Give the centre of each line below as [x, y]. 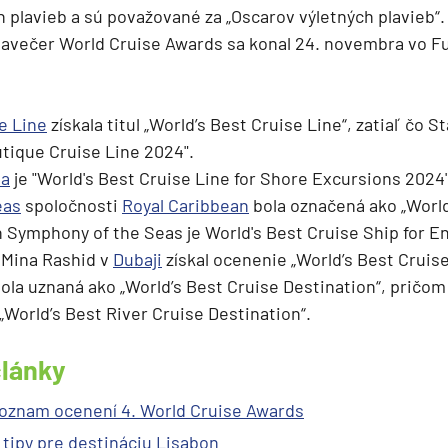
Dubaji [137, 259]
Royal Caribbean [185, 205]
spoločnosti [71, 205]
